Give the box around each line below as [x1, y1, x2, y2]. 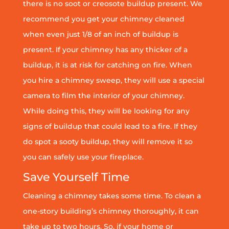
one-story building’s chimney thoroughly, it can [22, 206, 199, 216]
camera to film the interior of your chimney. [22, 90, 185, 100]
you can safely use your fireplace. [22, 152, 144, 162]
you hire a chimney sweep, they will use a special [22, 75, 204, 85]
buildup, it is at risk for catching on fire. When [22, 60, 192, 70]
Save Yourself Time [22, 170, 129, 184]
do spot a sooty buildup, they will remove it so [22, 136, 193, 146]
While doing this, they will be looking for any [22, 106, 190, 116]
